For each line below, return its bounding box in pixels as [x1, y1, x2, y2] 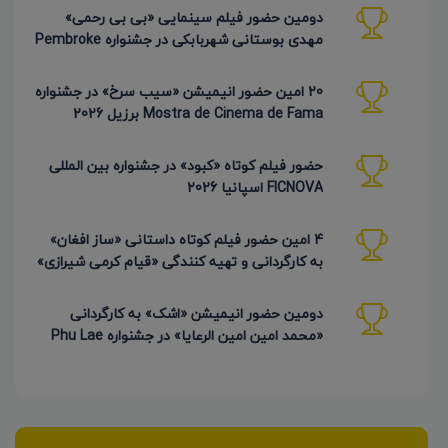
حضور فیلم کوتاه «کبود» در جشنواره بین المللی [49, 153, 323, 179]
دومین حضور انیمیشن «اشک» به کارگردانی [70, 301, 323, 327]
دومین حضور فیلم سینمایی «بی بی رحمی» [65, 5, 323, 31]
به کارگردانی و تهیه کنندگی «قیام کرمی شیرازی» [37, 249, 323, 275]
